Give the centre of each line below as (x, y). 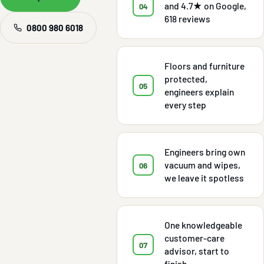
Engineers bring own (205, 152)
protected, (186, 79)
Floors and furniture (205, 66)
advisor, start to (197, 251)
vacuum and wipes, (203, 165)
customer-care (195, 238)
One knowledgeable (204, 225)
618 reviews (188, 19)
